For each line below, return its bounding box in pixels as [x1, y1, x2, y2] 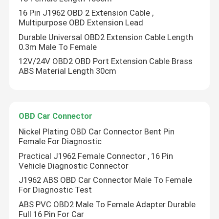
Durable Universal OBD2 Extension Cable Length [19, 32, 194, 42]
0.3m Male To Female [19, 42, 97, 52]
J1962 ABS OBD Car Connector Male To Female [19, 175, 193, 185]
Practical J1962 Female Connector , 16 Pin [19, 151, 174, 161]
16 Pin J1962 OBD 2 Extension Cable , [19, 8, 154, 18]
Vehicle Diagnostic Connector [19, 160, 129, 171]
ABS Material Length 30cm [19, 66, 117, 76]
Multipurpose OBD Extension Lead [19, 18, 144, 28]
